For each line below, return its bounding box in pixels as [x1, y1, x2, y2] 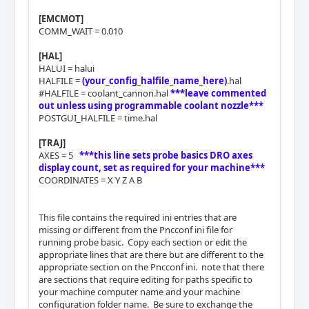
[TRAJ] [39, 136, 66, 149]
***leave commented [170, 86, 266, 99]
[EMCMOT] [39, 12, 83, 25]
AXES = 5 [39, 148, 79, 161]
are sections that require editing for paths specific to [39, 272, 252, 286]
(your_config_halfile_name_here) [82, 74, 227, 87]
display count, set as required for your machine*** [39, 161, 265, 174]
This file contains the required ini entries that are [39, 210, 237, 223]
